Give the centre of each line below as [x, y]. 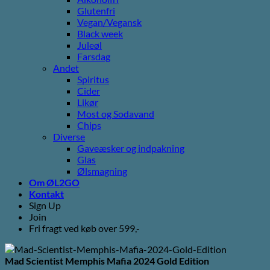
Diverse [69, 136]
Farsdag [94, 56]
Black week [100, 33]
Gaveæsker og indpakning [131, 148]
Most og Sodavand [116, 113]
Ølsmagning [102, 171]
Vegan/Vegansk [109, 22]
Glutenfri [96, 10]
